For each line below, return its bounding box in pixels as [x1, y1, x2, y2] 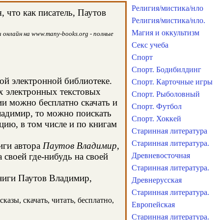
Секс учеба [132, 41, 168, 49]
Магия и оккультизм [132, 28, 199, 37]
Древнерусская [132, 176, 182, 184]
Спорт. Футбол [132, 102, 182, 110]
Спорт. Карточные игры [132, 78, 213, 86]
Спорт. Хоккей [132, 114, 181, 123]
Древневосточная [132, 151, 190, 160]
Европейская [132, 200, 175, 209]
